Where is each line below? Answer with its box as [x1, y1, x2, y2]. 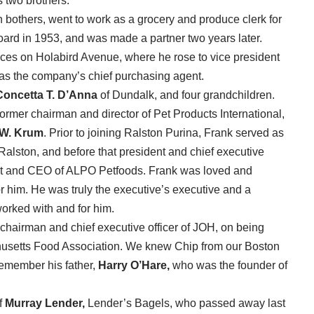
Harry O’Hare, [98, 259, 170, 272]
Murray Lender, [5, 297, 85, 310]
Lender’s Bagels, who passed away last [85, 297, 285, 310]
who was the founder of [170, 259, 287, 272]
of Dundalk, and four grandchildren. [97, 89, 275, 102]
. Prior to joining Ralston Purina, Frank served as [43, 127, 284, 139]
